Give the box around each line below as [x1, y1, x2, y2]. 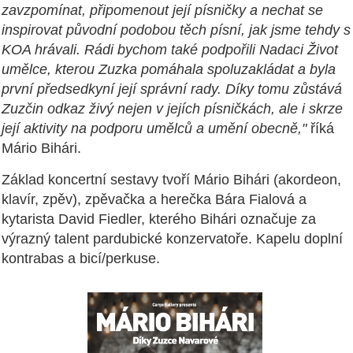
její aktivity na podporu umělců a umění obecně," [2, 120, 307, 136]
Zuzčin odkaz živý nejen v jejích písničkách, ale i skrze [2, 100, 343, 117]
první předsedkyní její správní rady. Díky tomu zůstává [2, 80, 342, 97]
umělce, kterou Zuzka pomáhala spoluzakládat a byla [2, 61, 336, 77]
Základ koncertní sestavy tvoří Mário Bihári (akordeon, [2, 171, 341, 188]
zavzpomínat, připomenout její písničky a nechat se [2, 2, 323, 18]
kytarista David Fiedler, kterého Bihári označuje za [2, 210, 316, 227]
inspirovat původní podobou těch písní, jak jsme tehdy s [2, 21, 351, 38]
